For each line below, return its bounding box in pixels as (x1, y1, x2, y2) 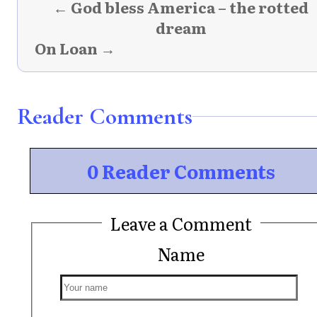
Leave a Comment (110, 210, 252, 236)
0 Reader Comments (86, 156, 275, 185)
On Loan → (35, 36, 115, 59)
